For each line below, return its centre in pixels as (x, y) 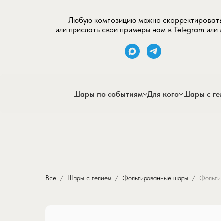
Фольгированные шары (155, 178)
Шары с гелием (89, 178)
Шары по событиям (108, 94)
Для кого (163, 94)
